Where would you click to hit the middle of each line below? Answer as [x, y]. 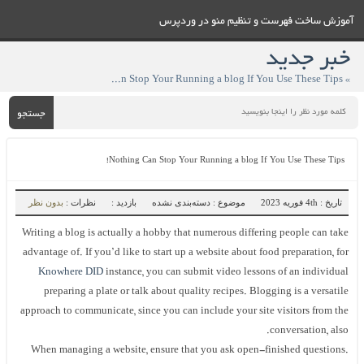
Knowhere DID [71, 273]
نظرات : [80, 202]
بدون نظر [46, 202]
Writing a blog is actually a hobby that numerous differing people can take [186, 234]
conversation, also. [310, 331]
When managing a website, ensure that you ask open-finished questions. [190, 351]
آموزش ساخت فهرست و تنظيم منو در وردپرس [257, 22]
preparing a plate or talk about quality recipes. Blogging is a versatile [197, 292]
